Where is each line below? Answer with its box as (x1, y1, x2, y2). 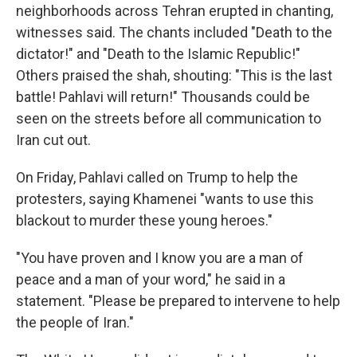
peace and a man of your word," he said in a (16, 271, 285, 288)
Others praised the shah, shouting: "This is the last (16, 67, 332, 84)
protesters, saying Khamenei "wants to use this (16, 190, 314, 207)
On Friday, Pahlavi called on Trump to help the (16, 169, 298, 186)
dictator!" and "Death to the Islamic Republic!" (16, 45, 300, 62)
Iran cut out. (16, 131, 91, 148)
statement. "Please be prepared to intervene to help (16, 292, 340, 309)
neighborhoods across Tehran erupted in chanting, (16, 2, 333, 19)
